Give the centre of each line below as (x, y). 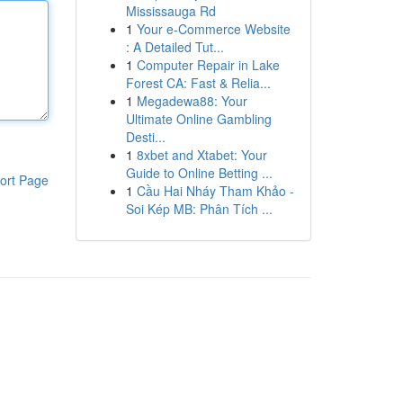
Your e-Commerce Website (213, 29)
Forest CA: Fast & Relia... (198, 83)
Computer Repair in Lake (208, 65)
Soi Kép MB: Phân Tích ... (199, 209)
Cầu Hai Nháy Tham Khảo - (215, 191)
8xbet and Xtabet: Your (201, 155)
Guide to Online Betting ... (199, 173)
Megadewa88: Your (192, 101)
